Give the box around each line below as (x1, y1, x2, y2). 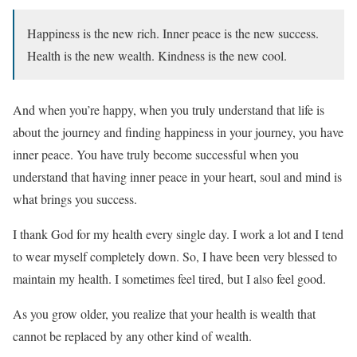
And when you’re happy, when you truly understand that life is (13, 101, 324, 119)
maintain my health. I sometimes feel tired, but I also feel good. (13, 270, 326, 288)
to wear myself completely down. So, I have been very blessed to (13, 248, 337, 265)
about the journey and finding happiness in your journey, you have (13, 124, 343, 141)
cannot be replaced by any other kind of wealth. (13, 328, 252, 345)
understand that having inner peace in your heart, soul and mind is (13, 168, 342, 186)
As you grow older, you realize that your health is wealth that (13, 305, 316, 323)
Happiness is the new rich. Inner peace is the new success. (27, 25, 319, 42)
